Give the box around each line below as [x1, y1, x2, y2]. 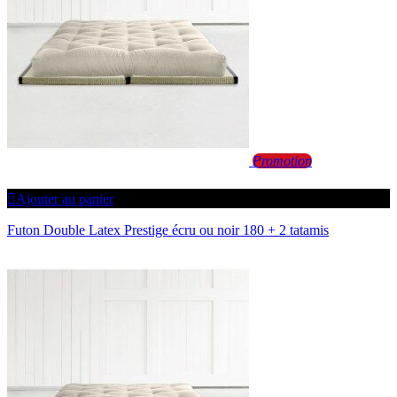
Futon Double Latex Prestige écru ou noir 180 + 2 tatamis [7, 222, 329, 237]
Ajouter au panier [16, 191, 113, 206]
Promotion [253, 152, 312, 168]
